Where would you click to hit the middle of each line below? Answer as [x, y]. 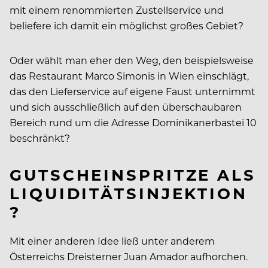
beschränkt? [41, 138]
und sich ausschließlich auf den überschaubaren [126, 107]
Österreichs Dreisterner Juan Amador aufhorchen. [129, 256]
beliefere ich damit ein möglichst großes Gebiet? [127, 26]
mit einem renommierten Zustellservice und [117, 10]
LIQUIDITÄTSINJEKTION [129, 193]
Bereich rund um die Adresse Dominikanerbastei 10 [133, 123]
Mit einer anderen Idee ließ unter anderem [112, 240]
